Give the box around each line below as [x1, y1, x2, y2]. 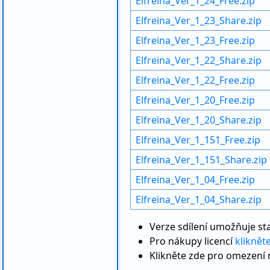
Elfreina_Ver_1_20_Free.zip [136, 93, 255, 107]
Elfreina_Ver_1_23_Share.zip [136, 14, 262, 27]
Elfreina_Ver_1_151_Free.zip [136, 133, 260, 146]
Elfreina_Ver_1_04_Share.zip [136, 193, 262, 206]
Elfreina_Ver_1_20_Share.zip [136, 113, 262, 127]
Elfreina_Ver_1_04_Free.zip [136, 173, 255, 186]
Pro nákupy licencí [149, 234, 235, 248]
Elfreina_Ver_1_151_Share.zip [136, 153, 267, 166]
